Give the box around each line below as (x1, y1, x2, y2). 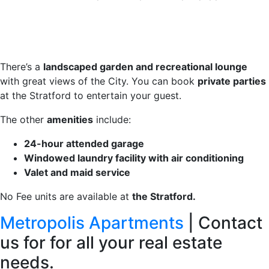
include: (93, 113, 131, 125)
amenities (47, 113, 93, 125)
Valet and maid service (24, 166, 130, 178)
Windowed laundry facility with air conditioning (24, 151, 244, 164)
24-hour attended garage (24, 137, 144, 150)
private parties (198, 74, 266, 87)
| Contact (184, 212, 262, 233)
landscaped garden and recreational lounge (43, 60, 247, 73)
